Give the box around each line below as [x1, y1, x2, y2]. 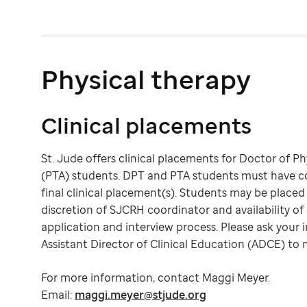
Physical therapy [41, 61, 251, 97]
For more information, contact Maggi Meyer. [41, 270, 270, 286]
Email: [41, 287, 75, 303]
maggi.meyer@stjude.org [75, 287, 206, 303]
